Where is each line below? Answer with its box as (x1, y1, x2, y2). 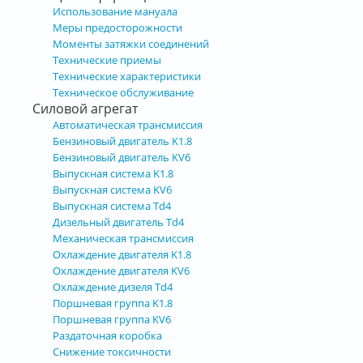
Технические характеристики (53, 68, 201, 83)
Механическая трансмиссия (53, 230, 194, 246)
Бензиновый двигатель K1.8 (53, 133, 192, 148)
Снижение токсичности (53, 344, 171, 359)
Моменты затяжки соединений (53, 36, 209, 51)
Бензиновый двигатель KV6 (53, 149, 190, 164)
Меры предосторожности (53, 19, 182, 35)
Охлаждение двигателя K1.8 (53, 246, 191, 262)
